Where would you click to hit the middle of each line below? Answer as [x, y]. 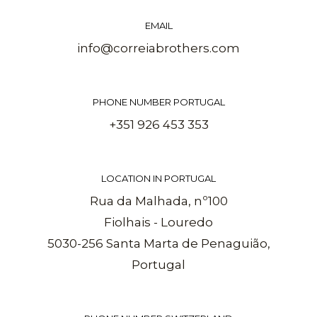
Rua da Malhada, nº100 [158, 201]
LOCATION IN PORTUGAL [158, 178]
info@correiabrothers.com [158, 48]
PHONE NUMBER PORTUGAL [158, 102]
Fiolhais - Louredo [158, 222]
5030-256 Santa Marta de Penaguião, [158, 243]
